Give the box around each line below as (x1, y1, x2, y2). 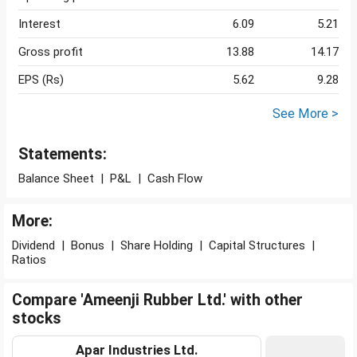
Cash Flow (147, 171, 202, 186)
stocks (12, 309, 61, 328)
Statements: (18, 145, 107, 164)
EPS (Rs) (18, 73, 64, 88)
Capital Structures (209, 238, 305, 253)
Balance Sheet (18, 171, 94, 186)
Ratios (12, 253, 46, 268)
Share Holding (120, 238, 193, 253)
